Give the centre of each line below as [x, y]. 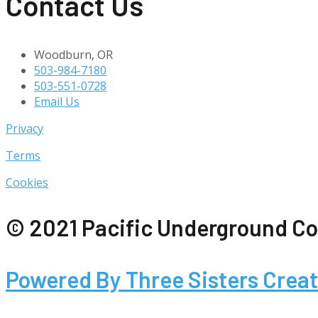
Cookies [27, 182]
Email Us [57, 102]
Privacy [24, 128]
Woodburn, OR [73, 55]
